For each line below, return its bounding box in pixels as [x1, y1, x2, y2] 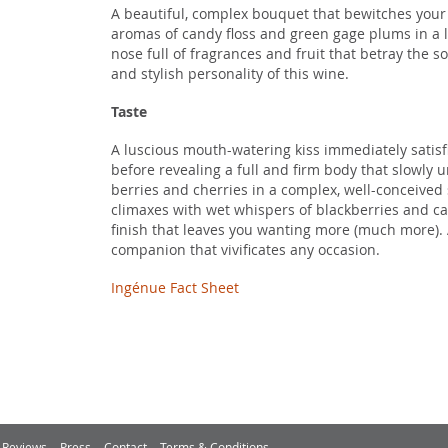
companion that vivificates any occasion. [110, 240, 380, 259]
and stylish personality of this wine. [110, 64, 349, 83]
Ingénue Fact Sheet [110, 278, 239, 297]
